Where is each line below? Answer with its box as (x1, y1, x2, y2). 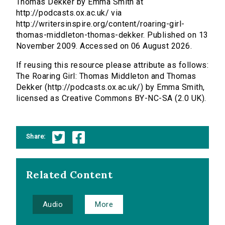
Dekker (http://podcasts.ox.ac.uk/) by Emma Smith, (16, 82, 205, 92)
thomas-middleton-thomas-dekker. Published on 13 (16, 30, 208, 40)
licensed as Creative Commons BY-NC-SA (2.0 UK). (16, 93, 206, 103)
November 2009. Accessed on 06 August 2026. (16, 41, 192, 51)
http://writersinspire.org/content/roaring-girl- (16, 19, 185, 29)
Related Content (26, 168, 113, 181)
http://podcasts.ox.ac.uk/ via (16, 8, 122, 18)
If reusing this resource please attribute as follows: (16, 60, 209, 70)
